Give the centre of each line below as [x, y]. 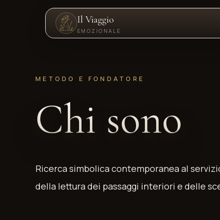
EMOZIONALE [99, 31]
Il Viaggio [96, 20]
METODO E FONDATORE [90, 79]
